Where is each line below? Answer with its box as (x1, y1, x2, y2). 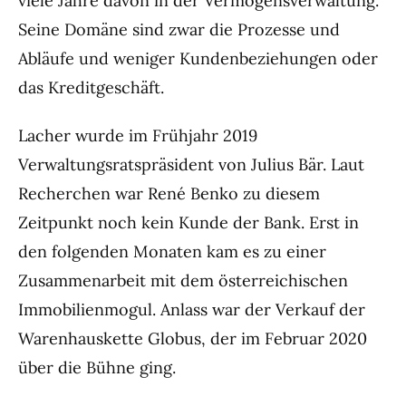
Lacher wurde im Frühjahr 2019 (18, 124, 257, 146)
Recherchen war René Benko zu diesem (18, 182, 320, 204)
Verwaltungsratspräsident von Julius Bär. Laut (18, 153, 364, 175)
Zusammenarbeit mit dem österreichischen (18, 269, 348, 291)
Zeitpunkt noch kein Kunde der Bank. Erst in (18, 211, 359, 233)
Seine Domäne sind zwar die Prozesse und (18, 19, 340, 40)
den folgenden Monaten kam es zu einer (18, 240, 326, 262)
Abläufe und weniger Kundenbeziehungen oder (18, 48, 378, 69)
